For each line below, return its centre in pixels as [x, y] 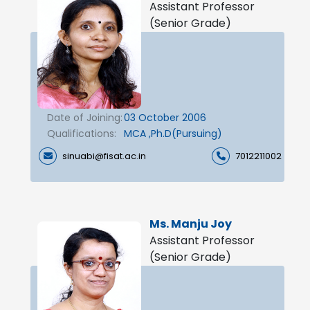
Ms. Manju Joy [191, 224]
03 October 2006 [165, 117]
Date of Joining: [85, 117]
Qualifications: [82, 133]
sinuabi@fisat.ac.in [104, 156]
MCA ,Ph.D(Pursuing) [173, 133]
